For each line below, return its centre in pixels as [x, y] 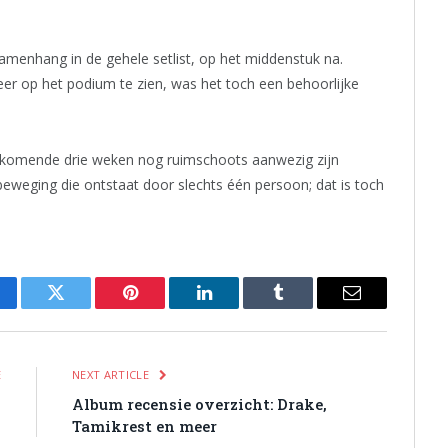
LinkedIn [235, 307]
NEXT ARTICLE [112, 375]
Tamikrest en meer [144, 426]
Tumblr [303, 307]
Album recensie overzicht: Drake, [199, 404]
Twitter [80, 307]
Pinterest [160, 307]
